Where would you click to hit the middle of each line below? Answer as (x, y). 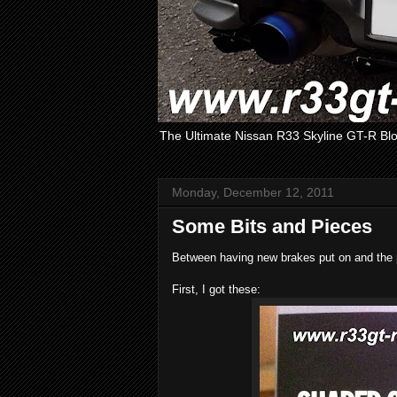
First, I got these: (216, 289)
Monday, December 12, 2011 (253, 192)
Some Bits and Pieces (272, 226)
